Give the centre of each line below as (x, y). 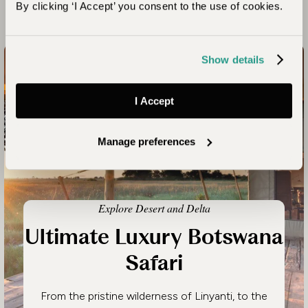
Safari (154, 263)
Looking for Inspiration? (146, 22)
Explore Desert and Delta (154, 208)
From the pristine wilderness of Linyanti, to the (154, 296)
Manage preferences (146, 141)
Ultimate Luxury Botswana (154, 237)
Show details (233, 59)
